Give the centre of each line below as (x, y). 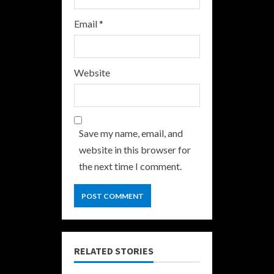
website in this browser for (135, 150)
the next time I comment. (130, 166)
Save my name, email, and (131, 133)
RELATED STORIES (114, 251)
